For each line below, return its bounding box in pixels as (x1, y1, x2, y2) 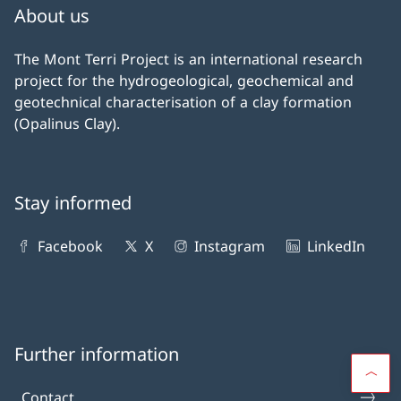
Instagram (194, 236, 266, 257)
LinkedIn (306, 236, 365, 257)
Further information (14, 342, 179, 367)
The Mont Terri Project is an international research (14, 49, 363, 70)
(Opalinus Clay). (14, 114, 120, 134)
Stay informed (14, 191, 132, 216)
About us (14, 4, 90, 29)
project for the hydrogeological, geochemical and (14, 71, 354, 91)
